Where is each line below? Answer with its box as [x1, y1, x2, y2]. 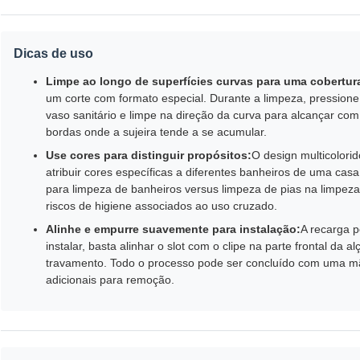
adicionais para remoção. [46, 273, 174, 287]
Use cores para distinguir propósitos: [46, 149, 252, 162]
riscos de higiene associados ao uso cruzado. [46, 199, 277, 213]
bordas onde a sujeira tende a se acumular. [46, 125, 267, 139]
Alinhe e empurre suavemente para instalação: [46, 223, 301, 236]
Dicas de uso [14, 47, 93, 61]
